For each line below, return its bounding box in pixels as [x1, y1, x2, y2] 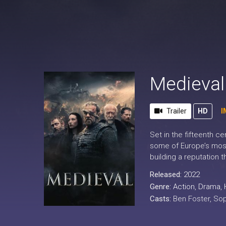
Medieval [150, 73, 224, 95]
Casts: [150, 194, 173, 203]
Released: [150, 170, 184, 179]
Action [173, 182, 195, 191]
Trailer [166, 107, 187, 115]
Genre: [150, 182, 173, 191]
